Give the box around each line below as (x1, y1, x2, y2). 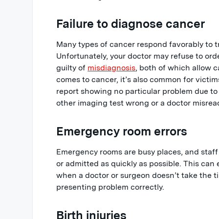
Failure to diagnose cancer (56, 17, 205, 31)
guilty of (56, 63, 88, 73)
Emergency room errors (56, 124, 188, 139)
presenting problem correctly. (56, 182, 165, 192)
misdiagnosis (88, 63, 136, 73)
